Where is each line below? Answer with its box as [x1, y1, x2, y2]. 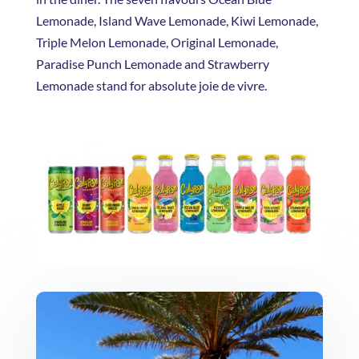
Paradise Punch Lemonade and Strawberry [35, 56, 269, 72]
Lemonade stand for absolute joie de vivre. [35, 78, 267, 94]
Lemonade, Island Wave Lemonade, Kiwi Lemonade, [35, 13, 318, 29]
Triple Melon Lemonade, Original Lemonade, [35, 34, 278, 50]
